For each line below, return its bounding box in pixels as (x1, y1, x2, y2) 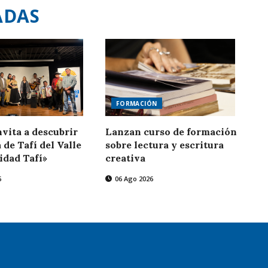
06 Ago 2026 (112, 174, 153, 183)
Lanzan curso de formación (105, 126, 237, 138)
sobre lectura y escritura (105, 139, 224, 151)
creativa (105, 152, 145, 164)
